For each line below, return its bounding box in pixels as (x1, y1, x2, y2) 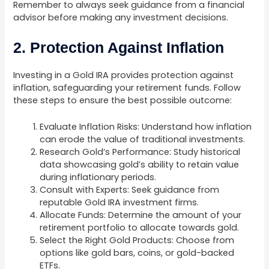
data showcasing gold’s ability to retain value (40, 159, 240, 171)
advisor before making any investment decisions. (13, 11, 229, 23)
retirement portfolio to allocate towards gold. (40, 222, 240, 234)
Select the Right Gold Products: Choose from (40, 234, 235, 247)
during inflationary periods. (40, 171, 157, 184)
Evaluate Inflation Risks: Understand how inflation (40, 121, 252, 133)
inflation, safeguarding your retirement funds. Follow (13, 82, 241, 94)
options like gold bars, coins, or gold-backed (40, 247, 235, 259)
